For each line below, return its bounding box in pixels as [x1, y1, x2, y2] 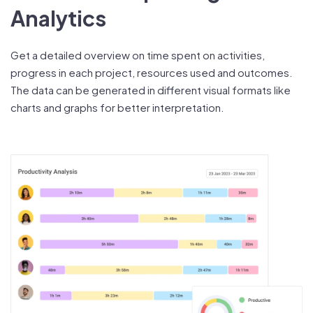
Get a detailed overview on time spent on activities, [10, 48, 265, 61]
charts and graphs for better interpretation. [10, 101, 224, 114]
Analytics [10, 5, 106, 31]
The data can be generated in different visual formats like [10, 83, 291, 96]
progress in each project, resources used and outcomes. [10, 66, 293, 79]
